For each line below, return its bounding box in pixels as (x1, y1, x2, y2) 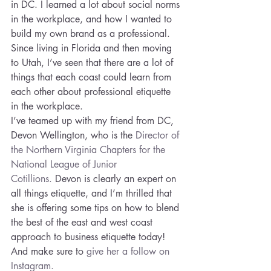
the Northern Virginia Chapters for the (11, 143, 168, 156)
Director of (135, 129, 182, 142)
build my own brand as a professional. (11, 27, 173, 40)
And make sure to (11, 245, 87, 258)
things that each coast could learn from (11, 71, 174, 83)
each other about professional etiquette (11, 85, 174, 98)
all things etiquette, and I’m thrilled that (11, 187, 175, 200)
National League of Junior (11, 158, 120, 171)
